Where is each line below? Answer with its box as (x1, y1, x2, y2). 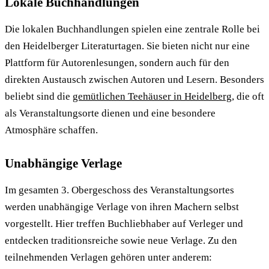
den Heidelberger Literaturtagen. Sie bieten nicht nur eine (5, 40, 250, 52)
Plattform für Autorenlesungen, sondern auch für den (5, 56, 229, 68)
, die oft (232, 90, 264, 102)
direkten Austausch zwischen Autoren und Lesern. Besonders (5, 73, 264, 85)
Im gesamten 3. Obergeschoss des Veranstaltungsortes (5, 184, 234, 196)
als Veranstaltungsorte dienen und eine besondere (5, 107, 216, 119)
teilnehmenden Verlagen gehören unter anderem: (5, 251, 212, 263)
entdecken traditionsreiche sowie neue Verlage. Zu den (5, 234, 237, 246)
